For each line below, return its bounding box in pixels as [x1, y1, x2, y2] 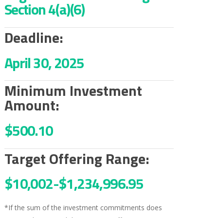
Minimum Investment [4, 79, 142, 102]
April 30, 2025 [4, 51, 84, 74]
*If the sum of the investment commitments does [4, 203, 162, 213]
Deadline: [4, 26, 63, 49]
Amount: [4, 94, 59, 117]
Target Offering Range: [4, 147, 149, 170]
